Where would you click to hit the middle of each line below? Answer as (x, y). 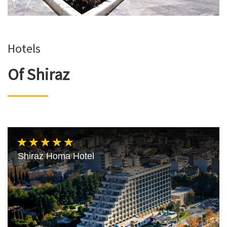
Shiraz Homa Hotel (56, 156)
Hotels (24, 48)
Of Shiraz (39, 75)
